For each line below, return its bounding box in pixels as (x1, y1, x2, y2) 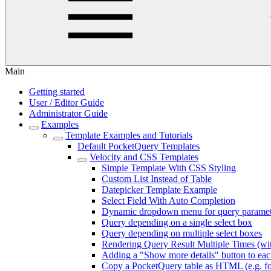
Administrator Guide (29, 108, 108, 119)
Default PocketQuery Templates (77, 141, 200, 151)
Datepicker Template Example (102, 184, 217, 195)
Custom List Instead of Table (102, 174, 212, 184)
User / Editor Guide (29, 97, 104, 108)
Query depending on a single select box (102, 217, 252, 227)
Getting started (29, 87, 85, 97)
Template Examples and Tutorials (65, 130, 192, 140)
